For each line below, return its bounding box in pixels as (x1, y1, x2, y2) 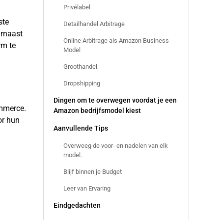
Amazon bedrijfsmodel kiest (54, 107, 141, 114)
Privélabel (63, 3, 90, 11)
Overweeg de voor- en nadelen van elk (63, 142, 168, 149)
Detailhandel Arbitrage (63, 20, 125, 27)
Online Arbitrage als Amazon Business (63, 37, 169, 44)
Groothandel (63, 63, 97, 70)
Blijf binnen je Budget (63, 168, 122, 175)
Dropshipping (63, 80, 100, 87)
